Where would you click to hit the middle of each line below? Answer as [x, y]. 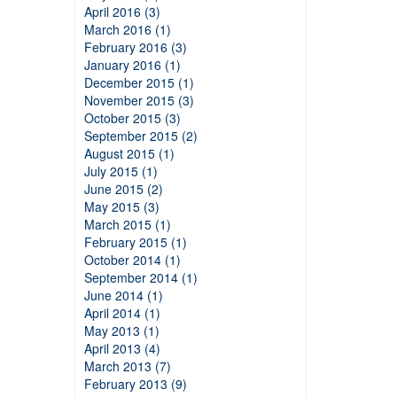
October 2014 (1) [132, 260]
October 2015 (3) [132, 118]
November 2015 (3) [139, 100]
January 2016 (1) [132, 65]
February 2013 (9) [135, 384]
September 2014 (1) [140, 277]
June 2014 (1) [123, 295]
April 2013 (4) [122, 348]
